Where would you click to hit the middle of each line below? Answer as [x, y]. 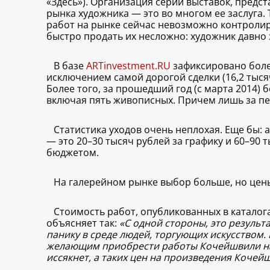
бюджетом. [73, 153]
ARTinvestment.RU [128, 66]
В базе [70, 66]
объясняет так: [83, 223]
